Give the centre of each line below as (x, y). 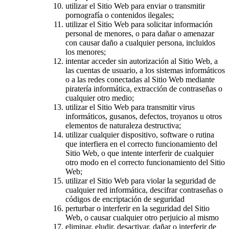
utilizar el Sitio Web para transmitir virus (130, 107)
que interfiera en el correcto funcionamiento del (141, 144)
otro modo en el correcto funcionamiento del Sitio (145, 162)
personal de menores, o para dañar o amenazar (140, 33)
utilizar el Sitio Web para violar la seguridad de (141, 180)
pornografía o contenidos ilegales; (120, 15)
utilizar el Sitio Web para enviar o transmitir (135, 6)
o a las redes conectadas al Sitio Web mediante (140, 79)
